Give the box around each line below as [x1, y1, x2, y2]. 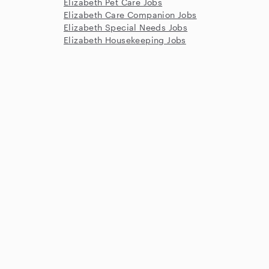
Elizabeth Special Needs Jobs [64, 22, 188, 32]
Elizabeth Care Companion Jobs [64, 10, 197, 20]
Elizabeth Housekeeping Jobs [64, 35, 186, 45]
